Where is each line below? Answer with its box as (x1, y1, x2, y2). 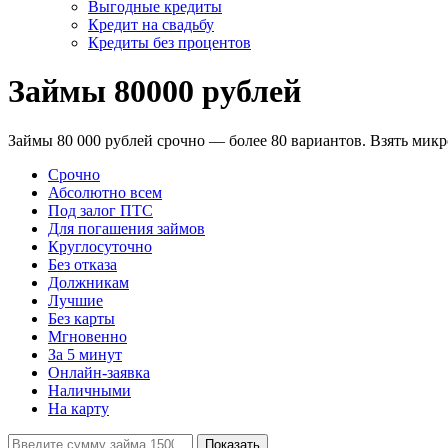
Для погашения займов (48, 219, 205, 237)
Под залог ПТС (48, 201, 153, 219)
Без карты (48, 309, 115, 327)
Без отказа (48, 255, 117, 273)
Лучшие (48, 291, 103, 309)
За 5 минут (48, 345, 122, 363)
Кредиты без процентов (88, 34, 251, 51)
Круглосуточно (48, 237, 152, 255)
